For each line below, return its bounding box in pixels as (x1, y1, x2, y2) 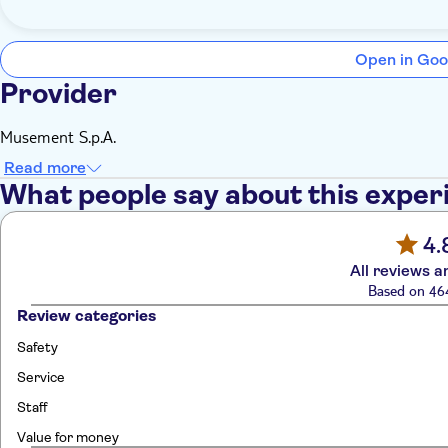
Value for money (17, 429, 119, 446)
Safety (17, 339, 58, 356)
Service (17, 369, 65, 386)
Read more (4, 158, 86, 178)
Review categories (17, 306, 156, 326)
